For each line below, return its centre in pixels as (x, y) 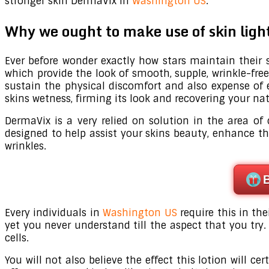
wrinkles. (26, 146)
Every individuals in (54, 213)
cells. (17, 238)
